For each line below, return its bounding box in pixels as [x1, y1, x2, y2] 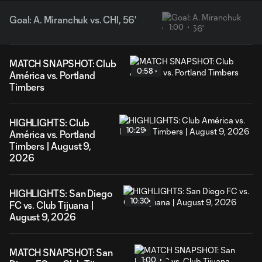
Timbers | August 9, [9, 140, 91, 151]
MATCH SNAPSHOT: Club [9, 58, 116, 69]
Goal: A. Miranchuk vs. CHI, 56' [9, 14, 137, 25]
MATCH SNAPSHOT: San [9, 247, 113, 258]
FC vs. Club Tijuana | [9, 199, 94, 211]
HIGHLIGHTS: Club [9, 117, 89, 128]
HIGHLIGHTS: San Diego [9, 188, 112, 199]
